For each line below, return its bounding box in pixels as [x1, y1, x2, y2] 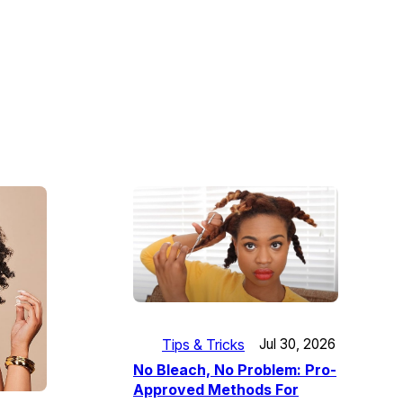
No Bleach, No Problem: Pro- [133, 360, 336, 379]
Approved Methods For [133, 380, 299, 399]
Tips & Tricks [162, 335, 245, 354]
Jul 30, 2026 [259, 336, 336, 354]
